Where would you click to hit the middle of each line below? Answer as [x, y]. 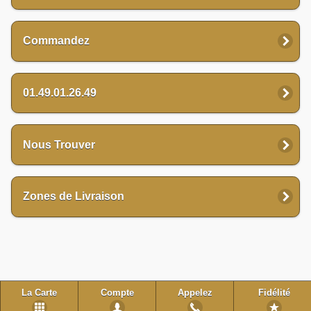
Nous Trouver [59, 144]
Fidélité [274, 293]
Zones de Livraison [74, 196]
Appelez [195, 293]
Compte [117, 293]
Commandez [56, 41]
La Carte [39, 293]
